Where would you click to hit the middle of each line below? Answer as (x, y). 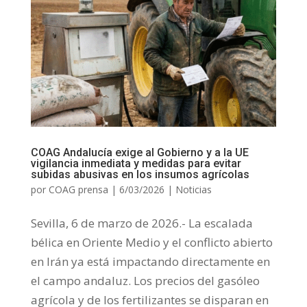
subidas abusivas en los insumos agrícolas (140, 175)
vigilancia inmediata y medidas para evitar (136, 164)
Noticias (193, 190)
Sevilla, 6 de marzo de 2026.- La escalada (142, 223)
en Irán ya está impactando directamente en (150, 262)
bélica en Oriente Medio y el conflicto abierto (151, 243)
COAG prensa (78, 190)
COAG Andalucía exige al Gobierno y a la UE (139, 153)
